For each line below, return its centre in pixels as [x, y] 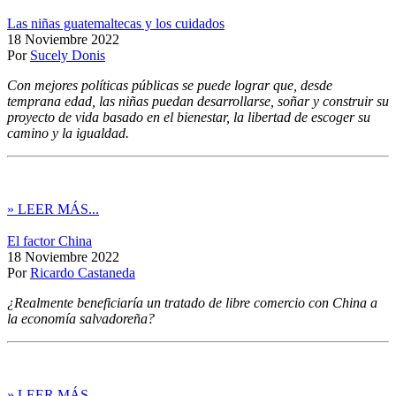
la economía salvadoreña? [81, 318]
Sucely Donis [68, 55]
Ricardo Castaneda [83, 272]
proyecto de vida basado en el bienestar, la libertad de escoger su [189, 117]
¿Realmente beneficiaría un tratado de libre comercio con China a [192, 302]
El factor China [49, 240]
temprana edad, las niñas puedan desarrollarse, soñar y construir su [198, 101]
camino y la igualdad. [68, 133]
